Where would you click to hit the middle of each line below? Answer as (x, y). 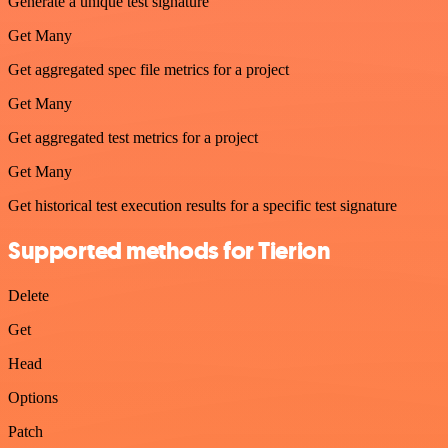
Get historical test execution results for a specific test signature (202, 205)
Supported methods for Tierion (169, 250)
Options (33, 397)
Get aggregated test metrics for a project (133, 137)
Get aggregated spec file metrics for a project (148, 69)
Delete (28, 295)
